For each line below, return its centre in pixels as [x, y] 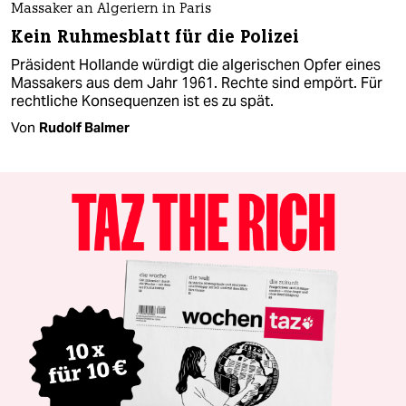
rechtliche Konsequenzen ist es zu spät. [142, 101]
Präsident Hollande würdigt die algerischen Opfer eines [196, 64]
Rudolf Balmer [84, 127]
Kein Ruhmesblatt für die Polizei [155, 36]
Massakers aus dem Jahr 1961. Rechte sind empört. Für [197, 82]
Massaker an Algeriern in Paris [111, 9]
